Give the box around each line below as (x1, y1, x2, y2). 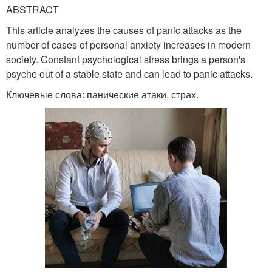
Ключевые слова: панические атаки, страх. (6, 87, 199, 101)
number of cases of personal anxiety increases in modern (6, 37, 251, 52)
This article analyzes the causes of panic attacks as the (6, 22, 242, 37)
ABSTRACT (6, 2, 59, 16)
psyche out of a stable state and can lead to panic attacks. (6, 66, 253, 81)
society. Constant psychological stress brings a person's (6, 52, 245, 66)
